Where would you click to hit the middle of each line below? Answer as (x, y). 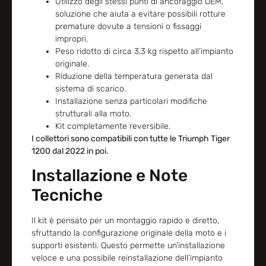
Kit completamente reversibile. (113, 126)
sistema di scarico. (90, 88)
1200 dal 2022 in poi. (70, 151)
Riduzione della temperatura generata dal (134, 76)
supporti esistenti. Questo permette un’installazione (128, 246)
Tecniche (67, 195)
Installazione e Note (109, 176)
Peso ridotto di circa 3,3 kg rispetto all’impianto (144, 51)
